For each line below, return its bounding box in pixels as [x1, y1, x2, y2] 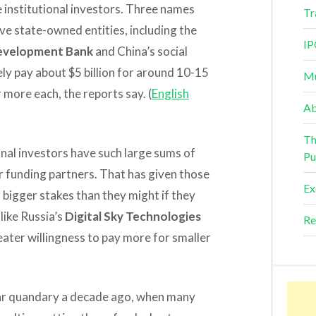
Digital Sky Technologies [64, 208, 201, 224]
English [151, 85, 189, 101]
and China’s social [92, 43, 188, 59]
